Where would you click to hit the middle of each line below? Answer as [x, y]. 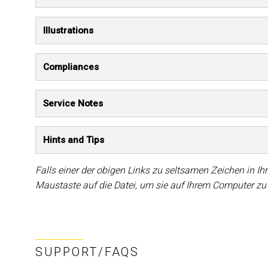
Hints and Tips [74, 140]
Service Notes [73, 103]
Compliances [71, 67]
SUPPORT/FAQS [87, 252]
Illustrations [68, 31]
